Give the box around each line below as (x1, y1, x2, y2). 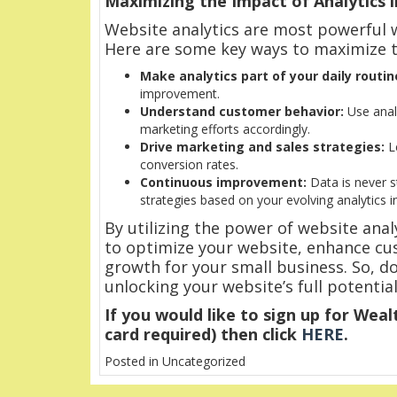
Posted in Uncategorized (105, 353, 245, 370)
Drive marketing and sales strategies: (140, 138, 385, 156)
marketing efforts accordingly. (140, 121, 310, 138)
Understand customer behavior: (140, 103, 344, 121)
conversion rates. (140, 156, 238, 174)
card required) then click (105, 323, 301, 346)
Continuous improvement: (140, 174, 307, 191)
